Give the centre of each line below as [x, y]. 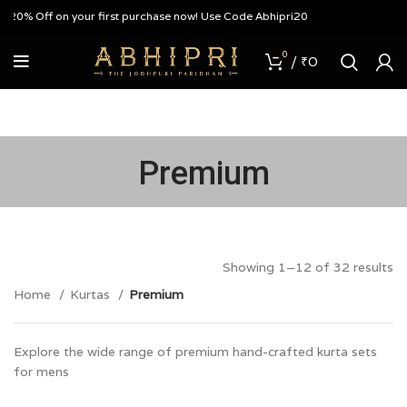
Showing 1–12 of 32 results [308, 267]
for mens [41, 372]
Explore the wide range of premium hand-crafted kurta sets [195, 352]
